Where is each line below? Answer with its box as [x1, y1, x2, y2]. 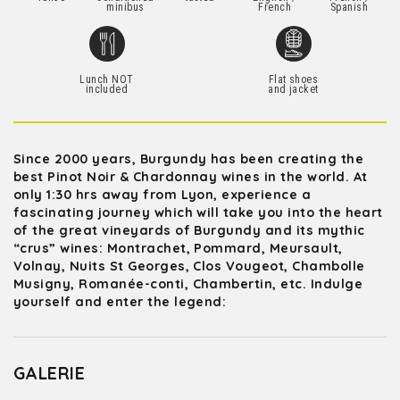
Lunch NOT [79, 73, 134, 86]
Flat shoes [268, 73, 319, 86]
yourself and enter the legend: [13, 294, 227, 310]
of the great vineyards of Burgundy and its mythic [13, 222, 365, 238]
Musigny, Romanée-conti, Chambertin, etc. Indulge [13, 276, 363, 292]
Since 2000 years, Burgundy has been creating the [13, 151, 364, 167]
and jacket [268, 83, 319, 96]
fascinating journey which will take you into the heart [13, 204, 383, 221]
